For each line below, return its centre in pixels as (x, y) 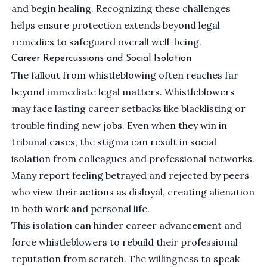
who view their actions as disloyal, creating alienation (133, 192)
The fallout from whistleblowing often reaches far (125, 75)
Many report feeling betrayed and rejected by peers (131, 176)
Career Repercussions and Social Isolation (102, 59)
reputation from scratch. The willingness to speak (126, 259)
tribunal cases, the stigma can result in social (114, 142)
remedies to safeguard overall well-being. (107, 42)
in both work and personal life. (81, 209)
